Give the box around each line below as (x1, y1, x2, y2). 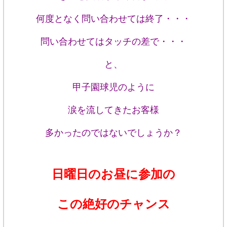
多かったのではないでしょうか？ (45, 127, 182, 138)
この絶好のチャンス (57, 197, 170, 211)
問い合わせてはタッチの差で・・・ (41, 36, 186, 47)
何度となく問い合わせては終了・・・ (36, 13, 191, 24)
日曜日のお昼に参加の (52, 167, 175, 181)
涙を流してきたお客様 (68, 104, 159, 115)
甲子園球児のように (72, 82, 155, 92)
